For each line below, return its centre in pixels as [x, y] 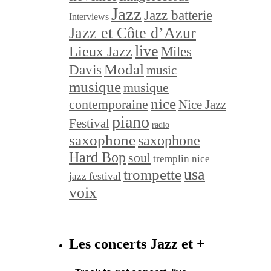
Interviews [89, 16]
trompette [152, 174]
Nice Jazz [202, 104]
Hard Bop [97, 157]
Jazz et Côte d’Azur [132, 33]
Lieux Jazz [101, 51]
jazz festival [95, 176]
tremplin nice [181, 158]
